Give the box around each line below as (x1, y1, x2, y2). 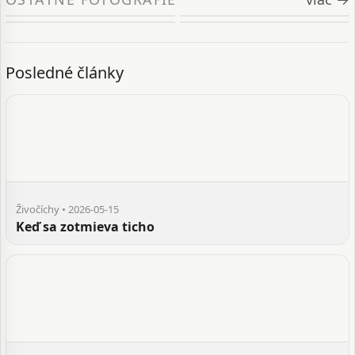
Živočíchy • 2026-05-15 (16, 202, 119, 216)
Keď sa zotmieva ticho (16, 218, 155, 235)
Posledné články (6, 62, 124, 83)
